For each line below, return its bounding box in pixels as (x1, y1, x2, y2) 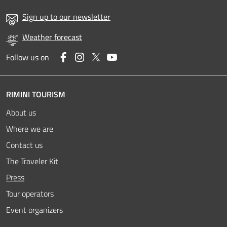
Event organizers (6, 203, 63, 216)
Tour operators (6, 187, 54, 200)
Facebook (69, 50, 100, 63)
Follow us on (6, 51, 49, 63)
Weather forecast (22, 30, 82, 43)
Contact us (6, 138, 43, 151)
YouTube (118, 50, 146, 63)
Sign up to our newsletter (22, 10, 110, 23)
